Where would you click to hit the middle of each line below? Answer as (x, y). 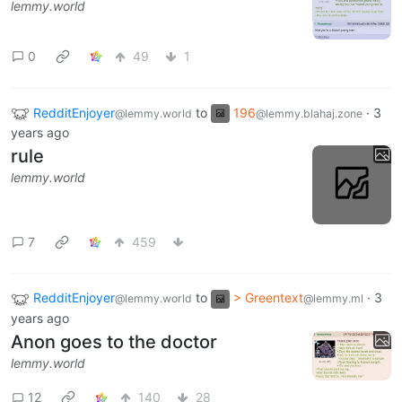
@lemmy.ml (333, 299)
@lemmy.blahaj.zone (309, 113)
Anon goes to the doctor (114, 342)
